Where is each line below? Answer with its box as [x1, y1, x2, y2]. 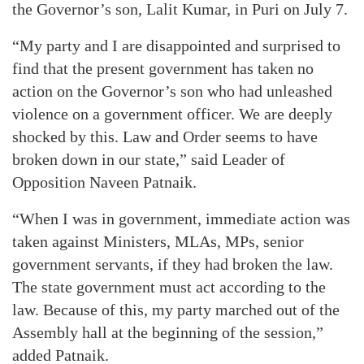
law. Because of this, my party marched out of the [12, 301, 340, 318]
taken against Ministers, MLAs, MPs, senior [12, 232, 304, 250]
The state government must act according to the [12, 278, 326, 296]
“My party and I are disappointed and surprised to [12, 37, 340, 54]
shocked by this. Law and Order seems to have [12, 128, 318, 145]
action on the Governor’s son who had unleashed [12, 82, 332, 100]
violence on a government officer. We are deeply [12, 105, 332, 123]
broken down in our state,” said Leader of [12, 150, 285, 168]
